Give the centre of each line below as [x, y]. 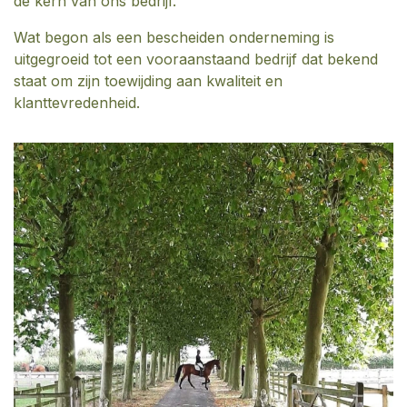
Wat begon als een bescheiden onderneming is [174, 37]
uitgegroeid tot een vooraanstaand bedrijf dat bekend [196, 59]
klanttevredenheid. [77, 102]
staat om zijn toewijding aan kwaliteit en [148, 80]
